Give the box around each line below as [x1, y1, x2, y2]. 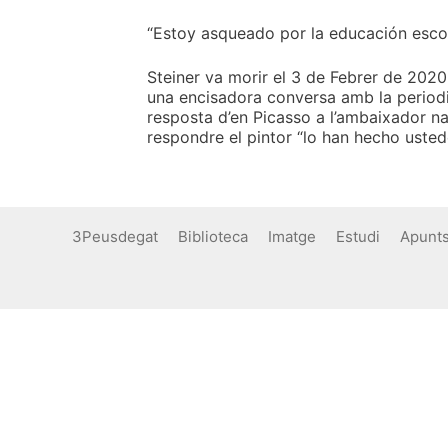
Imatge [268, 226, 316, 246]
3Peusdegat [72, 226, 158, 246]
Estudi [336, 226, 380, 246]
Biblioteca [178, 226, 248, 246]
